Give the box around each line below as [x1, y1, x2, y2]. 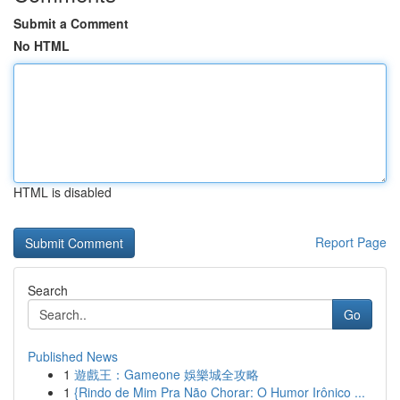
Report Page [315, 233, 387, 251]
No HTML [13, 37, 70, 54]
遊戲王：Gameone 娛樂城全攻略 [74, 365, 259, 383]
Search [28, 281, 68, 299]
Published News [28, 347, 118, 365]
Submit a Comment [13, 14, 129, 32]
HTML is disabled [13, 183, 112, 201]
